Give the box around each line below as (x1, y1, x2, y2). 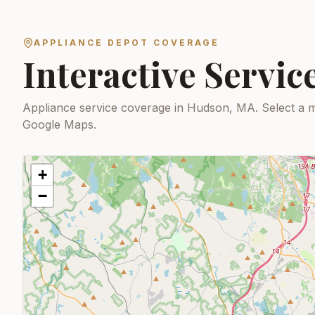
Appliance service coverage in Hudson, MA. (22, 101, 258, 115)
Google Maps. (22, 117, 96, 131)
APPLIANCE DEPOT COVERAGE (34, 37, 219, 48)
